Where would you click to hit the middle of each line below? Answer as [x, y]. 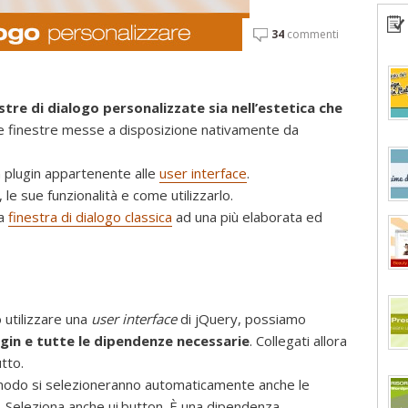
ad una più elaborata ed [247, 216]
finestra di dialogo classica [90, 216]
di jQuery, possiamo [241, 319]
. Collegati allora [298, 341]
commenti [311, 34]
